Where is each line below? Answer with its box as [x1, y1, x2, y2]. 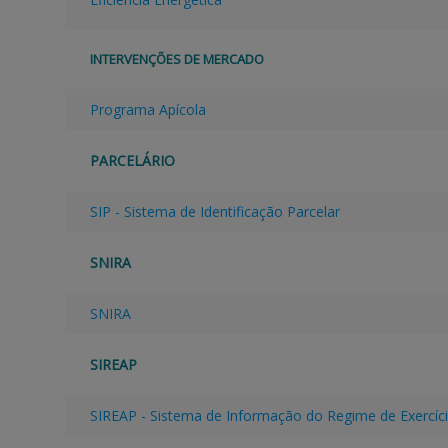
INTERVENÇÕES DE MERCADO [89, 50, 264, 69]
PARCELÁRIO [89, 151, 175, 171]
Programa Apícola [89, 100, 206, 120]
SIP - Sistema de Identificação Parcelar [89, 202, 340, 222]
